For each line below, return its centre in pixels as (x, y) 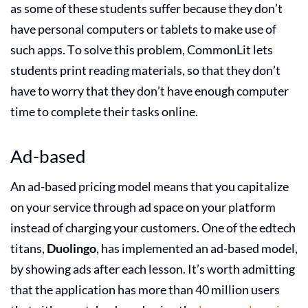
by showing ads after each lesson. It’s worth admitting (153, 268)
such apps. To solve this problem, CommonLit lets (142, 49)
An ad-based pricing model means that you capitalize (150, 186)
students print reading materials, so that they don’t (145, 70)
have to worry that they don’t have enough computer (150, 90)
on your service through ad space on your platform (143, 207)
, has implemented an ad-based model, (197, 248)
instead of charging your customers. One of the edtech (153, 227)
